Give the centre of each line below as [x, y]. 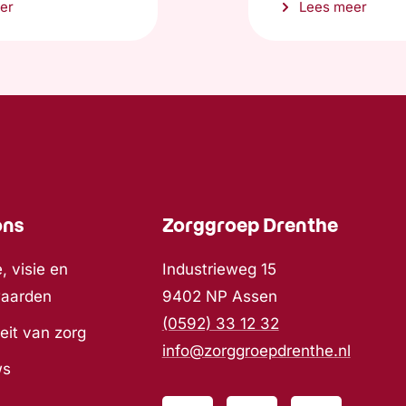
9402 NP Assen [219, 296]
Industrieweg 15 [219, 269]
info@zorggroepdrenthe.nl [256, 350]
